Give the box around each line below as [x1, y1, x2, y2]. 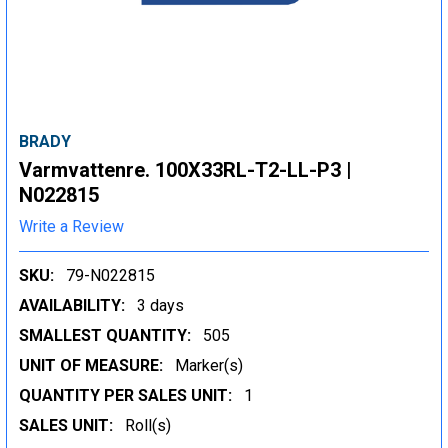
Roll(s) [125, 415, 171, 435]
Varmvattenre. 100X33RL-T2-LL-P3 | [19, 158, 352, 182]
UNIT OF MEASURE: [19, 355, 163, 375]
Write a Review [19, 216, 124, 236]
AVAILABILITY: [19, 295, 125, 315]
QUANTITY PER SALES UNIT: [19, 385, 232, 405]
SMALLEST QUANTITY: [19, 325, 191, 345]
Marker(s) [175, 355, 243, 375]
